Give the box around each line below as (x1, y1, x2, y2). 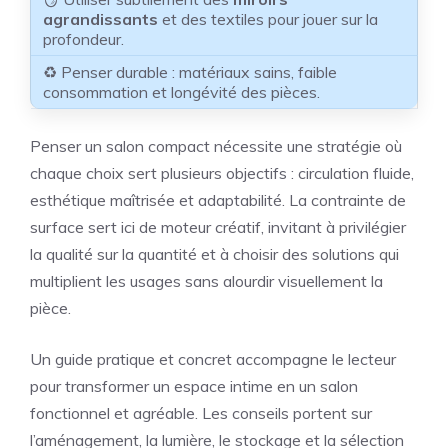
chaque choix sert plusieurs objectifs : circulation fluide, (30, 162, 414, 183)
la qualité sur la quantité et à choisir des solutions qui (30, 243, 399, 264)
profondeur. (43, 28, 124, 49)
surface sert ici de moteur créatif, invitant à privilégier (30, 216, 406, 237)
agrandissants (43, 8, 158, 29)
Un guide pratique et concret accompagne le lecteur (30, 348, 396, 369)
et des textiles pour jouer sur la (158, 8, 378, 29)
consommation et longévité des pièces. (43, 81, 320, 102)
